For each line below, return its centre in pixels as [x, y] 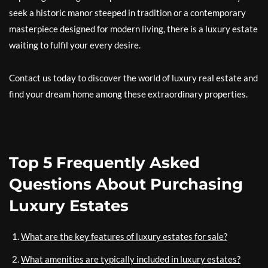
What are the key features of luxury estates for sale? [124, 236]
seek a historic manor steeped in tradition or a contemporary [127, 13]
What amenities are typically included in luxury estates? [131, 259]
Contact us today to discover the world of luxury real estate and [133, 78]
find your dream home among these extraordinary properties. [128, 94]
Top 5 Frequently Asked [104, 163]
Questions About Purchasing [126, 184]
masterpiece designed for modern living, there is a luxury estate [133, 29]
